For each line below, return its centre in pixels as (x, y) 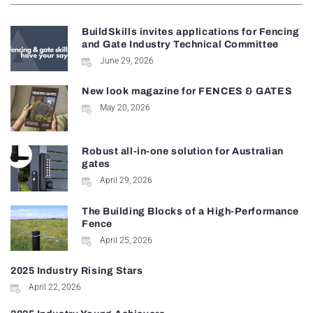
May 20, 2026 (125, 108)
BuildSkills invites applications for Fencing (190, 31)
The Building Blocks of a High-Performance (190, 211)
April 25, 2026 (126, 240)
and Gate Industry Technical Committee (180, 44)
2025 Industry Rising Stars (77, 271)
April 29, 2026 (126, 181)
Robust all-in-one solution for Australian (182, 152)
